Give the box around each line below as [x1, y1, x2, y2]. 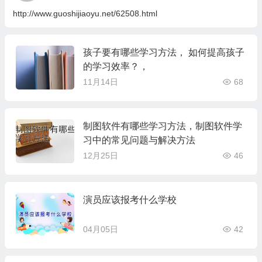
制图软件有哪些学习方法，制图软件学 [82, 121, 242, 131]
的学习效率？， [82, 61, 149, 71]
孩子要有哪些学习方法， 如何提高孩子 [82, 47, 244, 57]
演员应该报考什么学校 [82, 195, 177, 205]
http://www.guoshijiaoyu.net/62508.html [12, 9, 157, 18]
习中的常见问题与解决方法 [82, 135, 195, 145]
